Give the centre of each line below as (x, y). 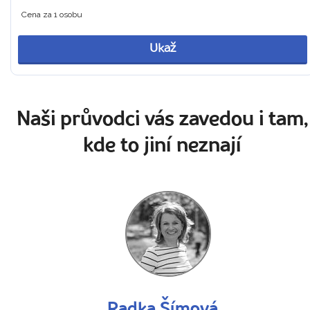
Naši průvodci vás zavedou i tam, (163, 120)
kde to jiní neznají (163, 146)
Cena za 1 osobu (52, 14)
